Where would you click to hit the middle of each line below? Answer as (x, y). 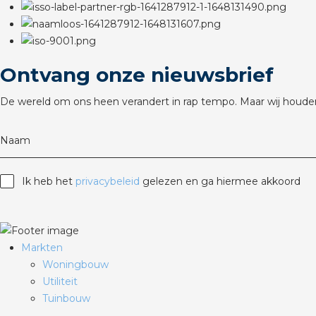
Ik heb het (49, 181)
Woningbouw (75, 265)
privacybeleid (108, 181)
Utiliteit (60, 281)
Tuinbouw (66, 298)
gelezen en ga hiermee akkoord (220, 181)
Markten (42, 248)
